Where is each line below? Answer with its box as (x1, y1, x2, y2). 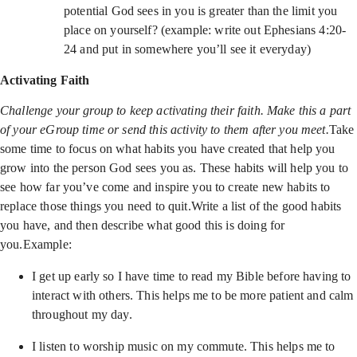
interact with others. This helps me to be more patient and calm (32, 288, 354, 302)
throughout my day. (32, 308, 135, 321)
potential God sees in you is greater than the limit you (64, 4, 338, 18)
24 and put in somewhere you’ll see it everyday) (64, 42, 312, 56)
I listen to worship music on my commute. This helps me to (32, 339, 335, 353)
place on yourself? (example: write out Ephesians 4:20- (64, 23, 347, 37)
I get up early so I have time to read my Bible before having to (32, 269, 351, 283)
